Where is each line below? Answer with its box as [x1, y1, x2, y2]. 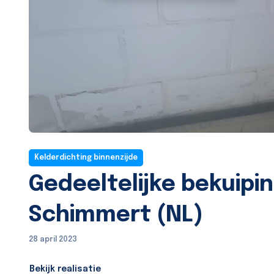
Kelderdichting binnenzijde [34, 154, 138, 162]
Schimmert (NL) [29, 204, 203, 227]
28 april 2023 [29, 236, 77, 244]
